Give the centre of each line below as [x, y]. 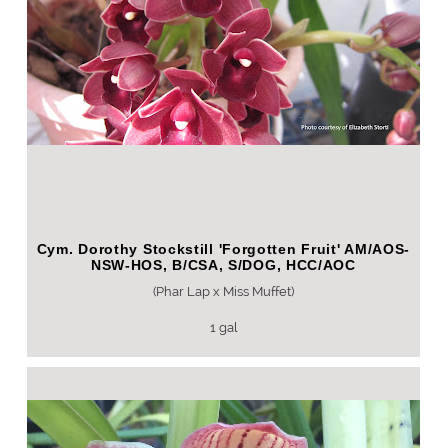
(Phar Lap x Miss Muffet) [223, 291]
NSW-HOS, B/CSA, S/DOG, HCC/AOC [223, 265]
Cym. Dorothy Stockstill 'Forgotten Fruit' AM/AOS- [223, 249]
